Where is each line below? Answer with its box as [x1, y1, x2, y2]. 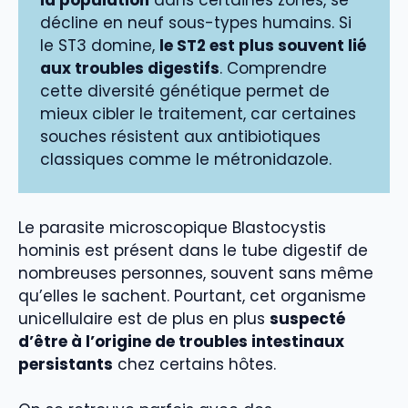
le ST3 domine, [40, 35, 159, 57]
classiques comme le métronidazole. [40, 148, 331, 171]
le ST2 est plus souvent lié [159, 35, 366, 57]
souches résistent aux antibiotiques [40, 126, 321, 148]
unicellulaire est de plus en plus [18, 307, 270, 330]
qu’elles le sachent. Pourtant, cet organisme [18, 284, 366, 307]
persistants [18, 352, 113, 375]
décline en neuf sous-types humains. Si [40, 12, 352, 35]
